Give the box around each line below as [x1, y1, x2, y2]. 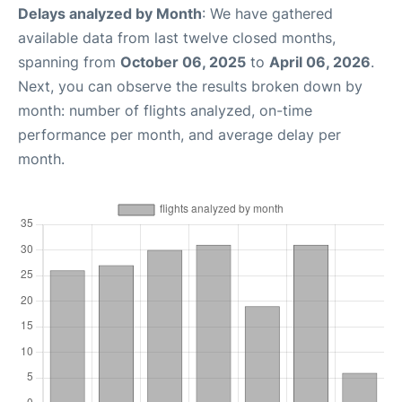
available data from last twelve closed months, [18, 29, 336, 47]
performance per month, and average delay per [18, 126, 341, 144]
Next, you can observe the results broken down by [18, 77, 363, 95]
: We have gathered [202, 4, 333, 22]
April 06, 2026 [269, 53, 371, 71]
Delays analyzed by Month [18, 4, 202, 22]
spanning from [18, 53, 120, 71]
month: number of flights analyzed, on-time [18, 101, 312, 119]
